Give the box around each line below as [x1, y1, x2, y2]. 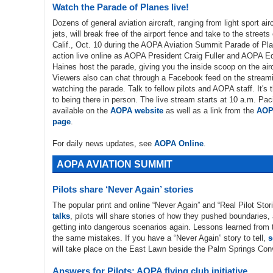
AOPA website [110, 106, 163, 115]
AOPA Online [154, 139, 204, 148]
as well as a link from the [163, 106, 257, 115]
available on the [52, 106, 110, 115]
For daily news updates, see [52, 139, 154, 148]
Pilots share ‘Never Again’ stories [52, 184, 193, 194]
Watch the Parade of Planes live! [52, 2, 189, 12]
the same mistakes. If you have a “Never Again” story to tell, [52, 233, 268, 243]
